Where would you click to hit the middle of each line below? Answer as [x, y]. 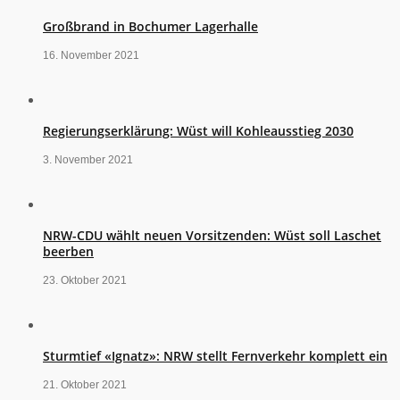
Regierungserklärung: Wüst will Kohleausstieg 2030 [198, 131]
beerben [68, 252]
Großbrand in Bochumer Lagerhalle [150, 27]
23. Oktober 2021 [85, 281]
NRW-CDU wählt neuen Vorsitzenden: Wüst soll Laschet [212, 236]
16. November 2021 [91, 56]
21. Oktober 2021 [85, 385]
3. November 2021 [88, 160]
